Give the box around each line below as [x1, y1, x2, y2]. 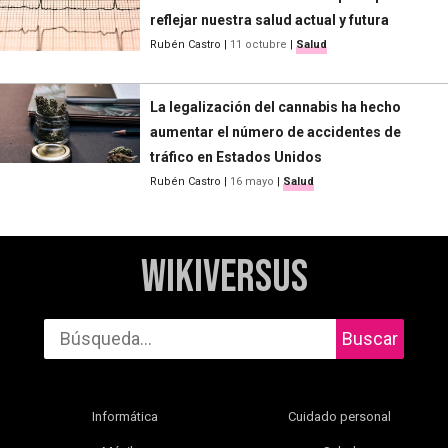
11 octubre [230, 37, 287, 51]
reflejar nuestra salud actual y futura [150, 11, 389, 28]
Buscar [342, 327, 398, 349]
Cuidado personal [287, 408, 391, 424]
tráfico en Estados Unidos [150, 148, 322, 165]
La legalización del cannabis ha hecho [150, 98, 401, 115]
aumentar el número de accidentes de [150, 123, 401, 140]
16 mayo [230, 174, 274, 188]
